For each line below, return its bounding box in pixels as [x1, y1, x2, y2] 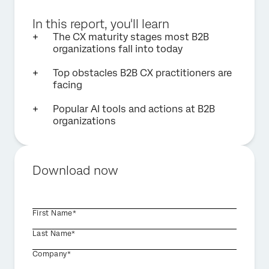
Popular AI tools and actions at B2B [53, 103, 215, 115]
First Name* [32, 209, 76, 217]
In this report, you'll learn [32, 17, 169, 31]
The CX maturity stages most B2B [53, 31, 209, 43]
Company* [32, 250, 71, 258]
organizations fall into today [53, 43, 183, 55]
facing [53, 79, 82, 91]
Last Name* [32, 229, 76, 238]
